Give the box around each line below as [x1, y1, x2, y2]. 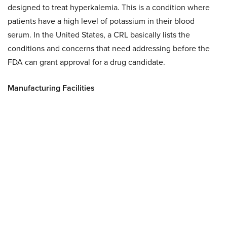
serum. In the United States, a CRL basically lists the [8, 29, 190, 41]
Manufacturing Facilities [8, 82, 95, 94]
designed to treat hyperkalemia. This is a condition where [8, 2, 210, 13]
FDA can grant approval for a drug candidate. [8, 56, 165, 68]
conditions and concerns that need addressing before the [8, 43, 210, 54]
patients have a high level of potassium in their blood [8, 15, 195, 27]
